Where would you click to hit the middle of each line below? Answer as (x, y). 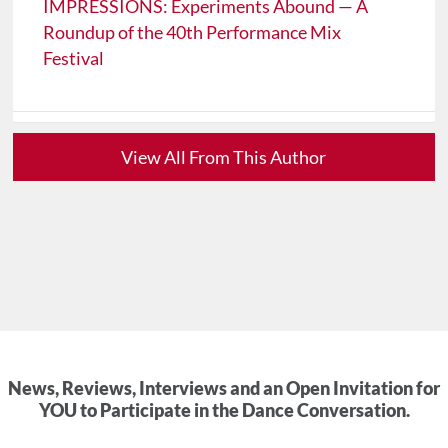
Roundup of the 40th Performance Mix (192, 32)
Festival (74, 58)
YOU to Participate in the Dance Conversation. (224, 410)
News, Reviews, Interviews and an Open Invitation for (224, 388)
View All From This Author (224, 157)
